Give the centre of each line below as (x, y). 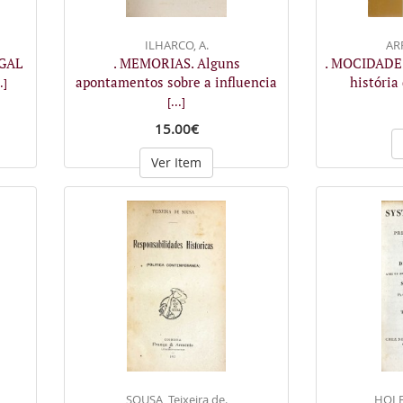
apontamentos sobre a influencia (176, 81)
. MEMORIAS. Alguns (176, 63)
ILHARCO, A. (176, 45)
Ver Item (176, 162)
